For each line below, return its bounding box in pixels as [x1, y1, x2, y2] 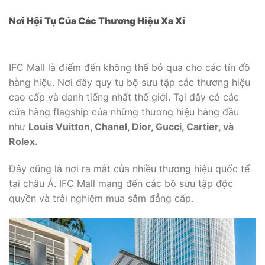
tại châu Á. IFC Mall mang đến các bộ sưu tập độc [9, 177, 233, 189]
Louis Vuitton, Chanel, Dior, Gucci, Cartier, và [28, 121, 234, 133]
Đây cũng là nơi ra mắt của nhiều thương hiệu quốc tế [9, 162, 250, 174]
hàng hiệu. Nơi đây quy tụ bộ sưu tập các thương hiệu [9, 76, 250, 89]
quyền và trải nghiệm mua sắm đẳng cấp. [9, 192, 193, 204]
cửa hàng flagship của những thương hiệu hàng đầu [9, 106, 239, 118]
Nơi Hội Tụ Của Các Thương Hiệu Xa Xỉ [9, 15, 185, 27]
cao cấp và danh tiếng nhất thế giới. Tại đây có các [9, 91, 239, 104]
